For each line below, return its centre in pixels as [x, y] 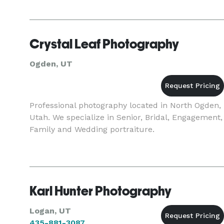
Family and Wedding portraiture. [92, 129]
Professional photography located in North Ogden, [125, 105]
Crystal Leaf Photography [104, 44]
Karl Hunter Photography [100, 191]
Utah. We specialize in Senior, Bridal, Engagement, [126, 117]
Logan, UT [50, 211]
